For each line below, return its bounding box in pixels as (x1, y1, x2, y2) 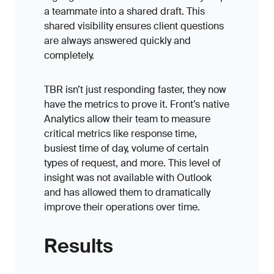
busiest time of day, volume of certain (44, 142, 209, 155)
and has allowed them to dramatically (44, 186, 210, 199)
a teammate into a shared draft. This (44, 5, 205, 18)
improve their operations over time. (44, 201, 200, 213)
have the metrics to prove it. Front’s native (44, 98, 229, 111)
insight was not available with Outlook (44, 171, 212, 184)
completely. (44, 49, 94, 62)
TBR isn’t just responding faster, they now (44, 83, 226, 96)
